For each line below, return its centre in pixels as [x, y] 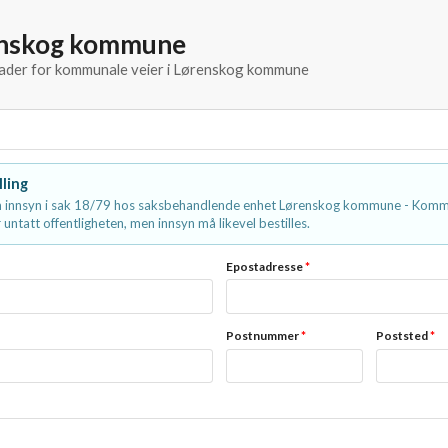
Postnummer [264, 335]
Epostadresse [266, 266]
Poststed [402, 335]
